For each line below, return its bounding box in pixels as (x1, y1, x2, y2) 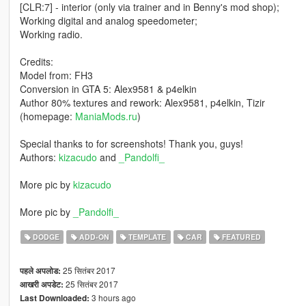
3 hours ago (89, 292, 136, 304)
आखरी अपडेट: (19, 279, 64, 291)
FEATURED (219, 232, 261, 242)
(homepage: (19, 109, 75, 124)
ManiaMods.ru (74, 109, 137, 124)
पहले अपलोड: (19, 265, 61, 277)
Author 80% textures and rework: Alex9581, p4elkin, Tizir (19, 96, 265, 110)
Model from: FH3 (19, 68, 93, 83)
